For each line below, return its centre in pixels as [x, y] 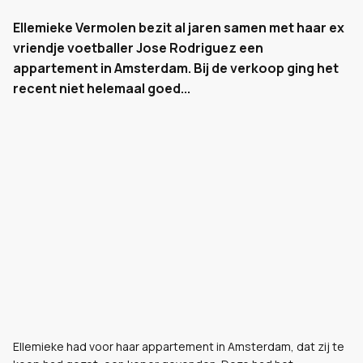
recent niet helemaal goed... [102, 88]
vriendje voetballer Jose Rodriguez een [138, 48]
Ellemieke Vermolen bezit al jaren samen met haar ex [179, 28]
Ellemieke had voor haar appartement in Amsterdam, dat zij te [179, 346]
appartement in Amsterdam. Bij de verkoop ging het [176, 68]
